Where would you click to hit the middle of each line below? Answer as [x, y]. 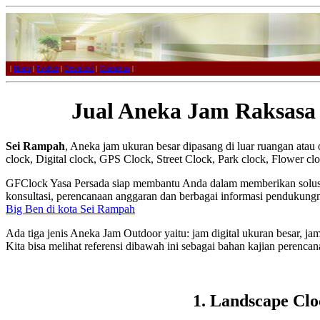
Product [47, 68]
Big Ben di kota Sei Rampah [70, 209]
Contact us [115, 68]
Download [79, 68]
